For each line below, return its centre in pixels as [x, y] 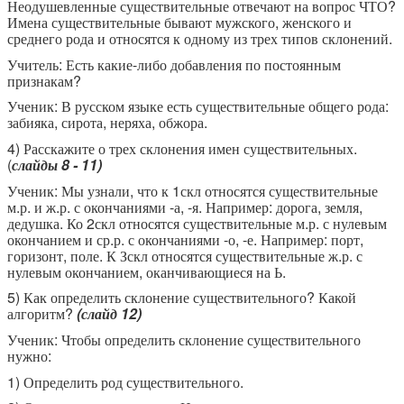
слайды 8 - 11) [57, 164]
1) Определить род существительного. [125, 381]
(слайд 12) [109, 314]
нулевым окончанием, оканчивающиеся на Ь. [147, 271]
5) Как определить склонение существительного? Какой [182, 298]
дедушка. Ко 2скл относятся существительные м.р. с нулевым [197, 223]
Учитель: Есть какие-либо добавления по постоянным [174, 64]
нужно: [29, 355]
